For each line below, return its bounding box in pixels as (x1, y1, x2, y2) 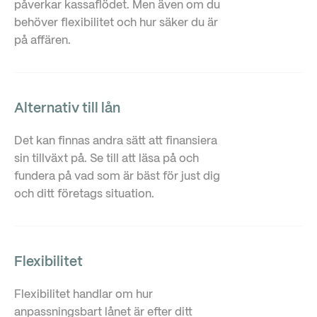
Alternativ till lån (14, 103, 120, 115)
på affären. (14, 35, 71, 46)
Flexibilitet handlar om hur (14, 289, 153, 300)
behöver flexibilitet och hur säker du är (14, 18, 218, 28)
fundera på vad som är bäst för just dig (14, 171, 220, 182)
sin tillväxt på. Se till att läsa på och (14, 154, 199, 164)
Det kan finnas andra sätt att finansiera (14, 136, 217, 146)
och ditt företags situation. (14, 189, 154, 200)
